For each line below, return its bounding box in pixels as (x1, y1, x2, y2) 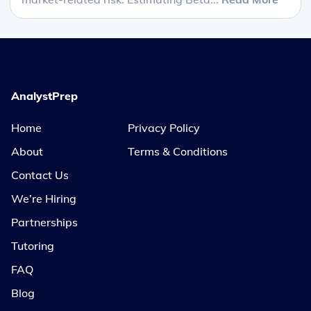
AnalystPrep (11, 89, 78, 103)
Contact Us (11, 168, 69, 183)
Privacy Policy (128, 121, 200, 135)
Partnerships (11, 215, 78, 230)
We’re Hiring (11, 192, 76, 206)
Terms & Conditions (128, 144, 228, 159)
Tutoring (11, 239, 54, 253)
